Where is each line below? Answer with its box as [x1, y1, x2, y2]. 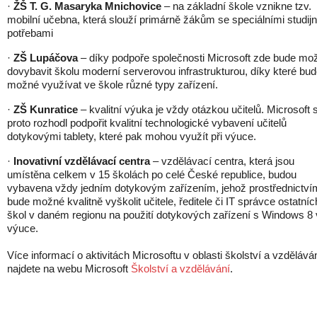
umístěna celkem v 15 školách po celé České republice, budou [7, 168, 296, 180]
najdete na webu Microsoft [7, 263, 131, 275]
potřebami [7, 27, 53, 39]
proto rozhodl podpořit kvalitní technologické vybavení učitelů [7, 117, 287, 129]
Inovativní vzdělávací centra [11, 155, 150, 167]
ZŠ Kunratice [11, 103, 78, 115]
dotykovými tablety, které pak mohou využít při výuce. [7, 130, 256, 142]
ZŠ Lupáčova [11, 52, 78, 64]
